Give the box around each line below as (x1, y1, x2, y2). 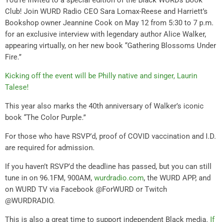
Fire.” (5, 52, 21, 61)
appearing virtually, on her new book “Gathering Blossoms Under (5, 41, 216, 50)
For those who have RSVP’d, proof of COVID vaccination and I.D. (5, 131, 216, 141)
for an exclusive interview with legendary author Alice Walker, (5, 29, 206, 39)
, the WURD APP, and (144, 173, 211, 182)
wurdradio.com (94, 173, 144, 182)
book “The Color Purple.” (5, 112, 86, 122)
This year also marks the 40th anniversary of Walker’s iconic (5, 101, 204, 111)
